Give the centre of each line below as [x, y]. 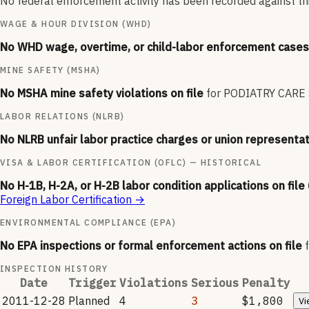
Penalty [266, 283]
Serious [215, 283]
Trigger [92, 283]
